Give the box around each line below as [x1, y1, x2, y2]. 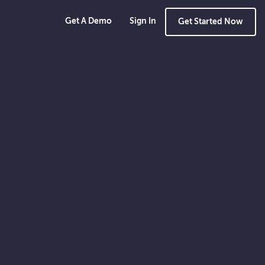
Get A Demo [65, 17, 112, 25]
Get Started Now [178, 18, 243, 26]
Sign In [130, 17, 156, 25]
